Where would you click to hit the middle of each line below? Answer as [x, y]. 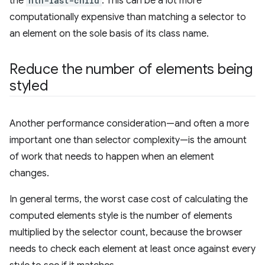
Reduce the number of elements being [131, 69]
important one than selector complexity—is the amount [128, 140]
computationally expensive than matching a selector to [128, 17]
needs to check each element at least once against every [132, 249]
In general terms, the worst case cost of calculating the [129, 199]
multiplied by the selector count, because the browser [126, 232]
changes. [29, 173]
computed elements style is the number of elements [121, 216]
